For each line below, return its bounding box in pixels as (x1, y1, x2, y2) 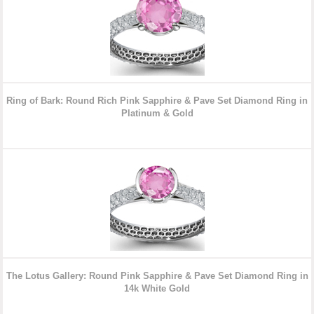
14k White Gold (124, 283, 190, 294)
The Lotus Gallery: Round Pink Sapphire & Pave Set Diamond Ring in (6, 271, 308, 282)
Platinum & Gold (121, 108, 193, 119)
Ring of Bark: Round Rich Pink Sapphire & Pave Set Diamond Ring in (6, 95, 308, 107)
